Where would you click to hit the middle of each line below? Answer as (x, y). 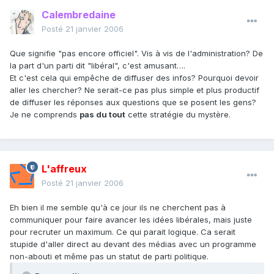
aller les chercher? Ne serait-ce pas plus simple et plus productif (135, 90)
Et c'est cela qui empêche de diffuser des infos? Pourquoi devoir (134, 78)
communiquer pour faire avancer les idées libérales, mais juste (131, 220)
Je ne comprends (45, 115)
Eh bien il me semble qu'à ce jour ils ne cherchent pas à (118, 208)
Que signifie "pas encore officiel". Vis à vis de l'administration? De (136, 54)
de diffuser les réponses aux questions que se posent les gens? (133, 102)
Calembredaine (79, 15)
